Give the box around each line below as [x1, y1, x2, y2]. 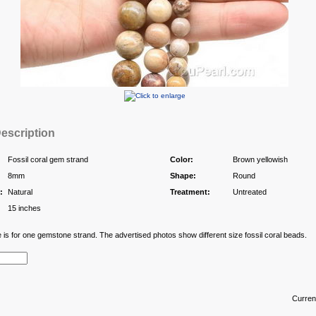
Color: [169, 155, 193, 164]
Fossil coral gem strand [7, 155, 88, 164]
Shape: [169, 171, 196, 180]
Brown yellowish [232, 155, 288, 164]
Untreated [232, 188, 267, 196]
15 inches [7, 204, 41, 212]
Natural [7, 188, 32, 196]
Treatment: [169, 188, 210, 196]
